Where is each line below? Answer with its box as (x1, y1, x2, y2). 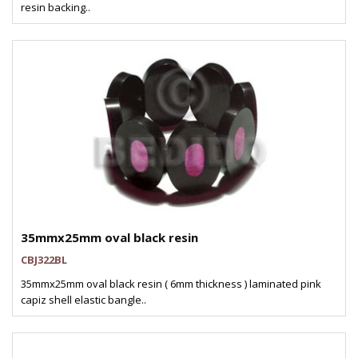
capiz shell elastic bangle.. (21, 292, 146, 307)
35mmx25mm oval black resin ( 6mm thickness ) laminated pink (21, 276, 321, 291)
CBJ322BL (21, 253, 67, 267)
